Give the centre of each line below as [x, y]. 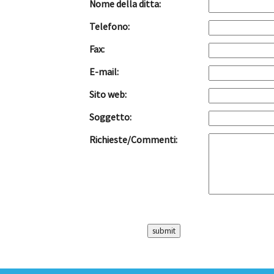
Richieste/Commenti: [133, 139]
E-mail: [104, 71]
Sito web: [108, 94]
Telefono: [109, 26]
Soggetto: [110, 117]
